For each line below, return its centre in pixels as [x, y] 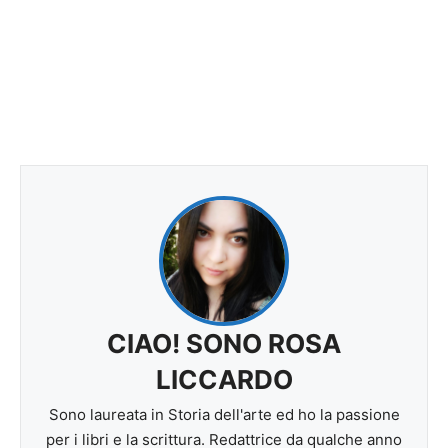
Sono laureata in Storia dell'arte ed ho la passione [224, 414]
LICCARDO [224, 379]
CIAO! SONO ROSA [224, 343]
